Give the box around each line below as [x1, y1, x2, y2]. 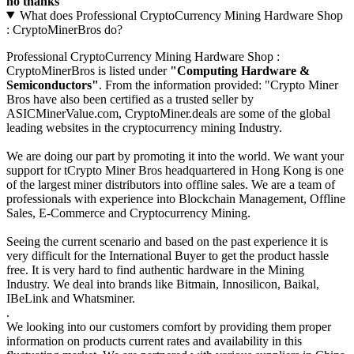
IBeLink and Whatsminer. [6, 291, 135, 305]
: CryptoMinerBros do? [6, 22, 122, 36]
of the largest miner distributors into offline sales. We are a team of [6, 177, 335, 191]
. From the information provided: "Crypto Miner [99, 77, 338, 92]
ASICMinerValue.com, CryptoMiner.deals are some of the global [6, 106, 330, 120]
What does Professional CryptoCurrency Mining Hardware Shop [19, 8, 343, 22]
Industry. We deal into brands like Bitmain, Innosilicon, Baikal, [6, 277, 319, 291]
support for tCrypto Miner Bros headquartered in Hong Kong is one [6, 163, 344, 177]
